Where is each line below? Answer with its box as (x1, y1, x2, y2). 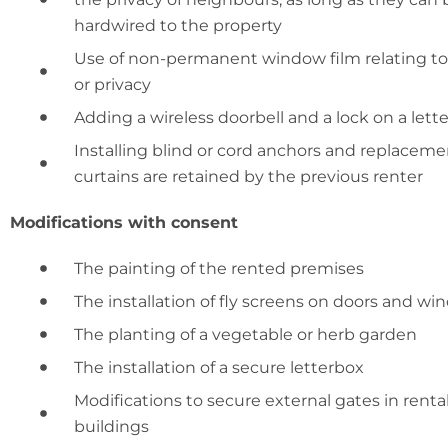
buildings (73, 416, 149, 436)
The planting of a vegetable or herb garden (73, 324, 417, 344)
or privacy (73, 74, 151, 94)
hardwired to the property (73, 15, 282, 35)
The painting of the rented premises (73, 258, 364, 278)
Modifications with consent (10, 212, 238, 232)
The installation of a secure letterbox (73, 357, 364, 377)
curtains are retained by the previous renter (73, 166, 423, 186)
